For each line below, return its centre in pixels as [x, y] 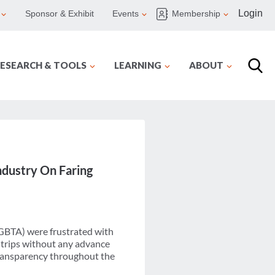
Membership [196, 14]
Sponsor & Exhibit [60, 14]
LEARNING [138, 65]
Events [126, 14]
